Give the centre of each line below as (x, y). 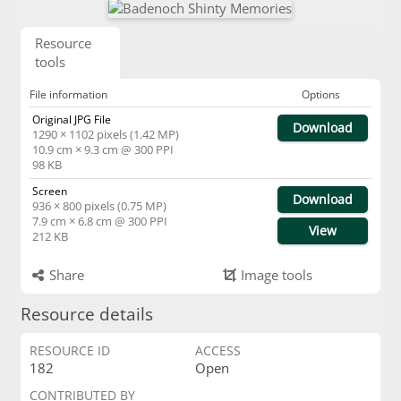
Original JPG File (71, 119)
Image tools (275, 275)
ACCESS (218, 350)
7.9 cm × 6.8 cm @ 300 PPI (99, 221)
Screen (49, 191)
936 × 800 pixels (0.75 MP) (99, 206)
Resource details (86, 314)
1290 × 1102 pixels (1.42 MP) (105, 134)
